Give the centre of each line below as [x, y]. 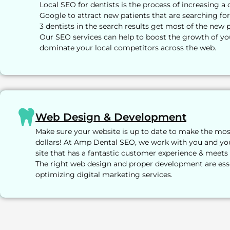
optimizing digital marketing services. [104, 175]
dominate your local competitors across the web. [128, 48]
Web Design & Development [111, 117]
